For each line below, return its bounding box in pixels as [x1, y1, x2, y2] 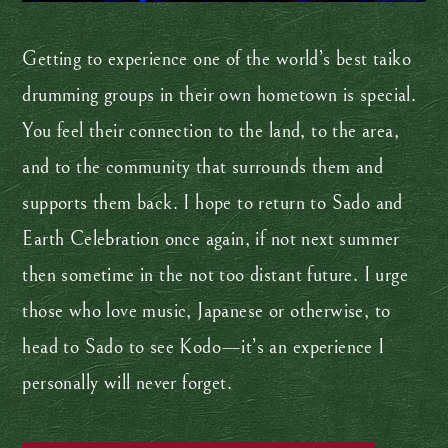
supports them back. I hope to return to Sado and [22, 192, 403, 215]
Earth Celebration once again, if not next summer [22, 228, 400, 251]
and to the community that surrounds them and [22, 156, 384, 179]
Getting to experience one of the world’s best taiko [22, 48, 411, 71]
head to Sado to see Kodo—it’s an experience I [22, 336, 385, 359]
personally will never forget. [22, 372, 238, 395]
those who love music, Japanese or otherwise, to [22, 300, 391, 323]
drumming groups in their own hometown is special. [22, 84, 417, 107]
